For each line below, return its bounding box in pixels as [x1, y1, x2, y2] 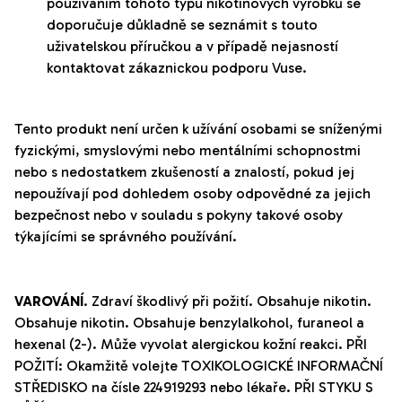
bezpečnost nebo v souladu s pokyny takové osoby [14, 206, 343, 224]
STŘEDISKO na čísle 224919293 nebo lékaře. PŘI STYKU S [14, 379, 373, 397]
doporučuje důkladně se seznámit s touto [47, 16, 318, 34]
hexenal [14, 336, 66, 354]
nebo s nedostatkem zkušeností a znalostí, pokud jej [14, 163, 354, 181]
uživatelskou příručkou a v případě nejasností [47, 38, 338, 56]
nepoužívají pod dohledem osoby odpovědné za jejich [14, 185, 371, 203]
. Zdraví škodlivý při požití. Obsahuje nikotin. [83, 293, 371, 310]
